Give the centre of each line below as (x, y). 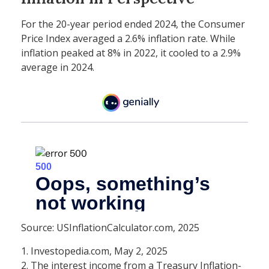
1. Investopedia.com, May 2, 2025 (94, 251)
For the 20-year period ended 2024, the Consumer (133, 24)
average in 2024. (58, 67)
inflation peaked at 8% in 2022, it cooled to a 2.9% (131, 53)
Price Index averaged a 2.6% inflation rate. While (128, 38)
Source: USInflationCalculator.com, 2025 (110, 227)
